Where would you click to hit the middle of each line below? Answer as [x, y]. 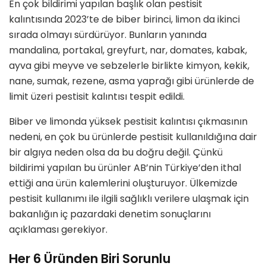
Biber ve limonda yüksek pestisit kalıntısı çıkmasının [128, 121]
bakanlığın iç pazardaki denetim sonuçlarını [110, 214]
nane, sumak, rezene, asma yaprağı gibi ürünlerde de [132, 81]
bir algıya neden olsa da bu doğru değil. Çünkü [116, 152]
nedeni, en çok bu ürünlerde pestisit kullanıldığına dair [133, 137]
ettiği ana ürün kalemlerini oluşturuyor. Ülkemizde [123, 183]
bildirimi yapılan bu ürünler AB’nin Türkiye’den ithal [125, 167]
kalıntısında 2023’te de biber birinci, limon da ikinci [124, 19]
